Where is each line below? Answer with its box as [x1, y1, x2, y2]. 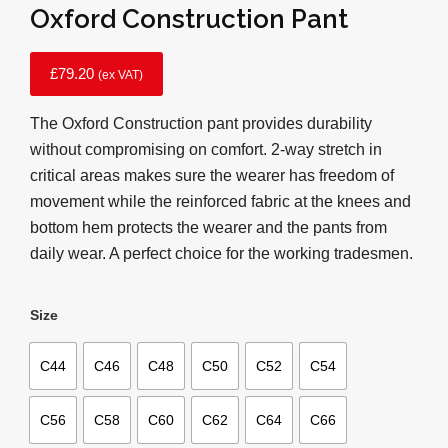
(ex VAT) [98, 67, 143, 82]
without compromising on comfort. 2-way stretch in [30, 140, 382, 158]
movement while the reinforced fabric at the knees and [30, 192, 411, 210]
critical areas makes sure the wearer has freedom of [30, 166, 394, 184]
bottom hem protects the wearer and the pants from [30, 218, 387, 236]
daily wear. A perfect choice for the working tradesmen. [30, 244, 413, 262]
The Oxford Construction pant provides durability [30, 114, 372, 132]
